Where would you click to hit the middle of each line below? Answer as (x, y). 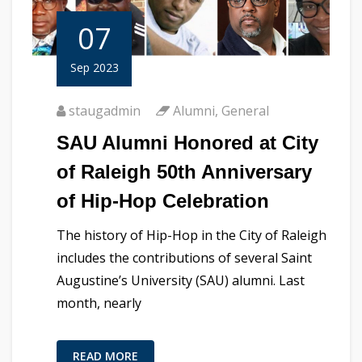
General (245, 110)
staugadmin (105, 110)
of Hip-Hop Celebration (163, 200)
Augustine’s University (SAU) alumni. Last (181, 280)
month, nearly (99, 303)
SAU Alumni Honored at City (187, 142)
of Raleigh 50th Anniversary (184, 171)
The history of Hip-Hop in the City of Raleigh (192, 235)
